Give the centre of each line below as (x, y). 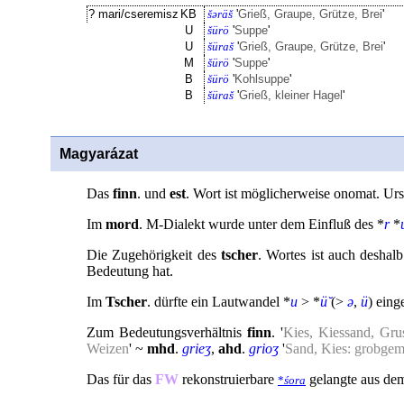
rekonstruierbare (228, 379)
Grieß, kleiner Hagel (291, 95)
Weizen (108, 349)
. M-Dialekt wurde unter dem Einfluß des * (262, 224)
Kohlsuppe (262, 79)
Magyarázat (99, 154)
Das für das (121, 379)
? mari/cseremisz (133, 14)
